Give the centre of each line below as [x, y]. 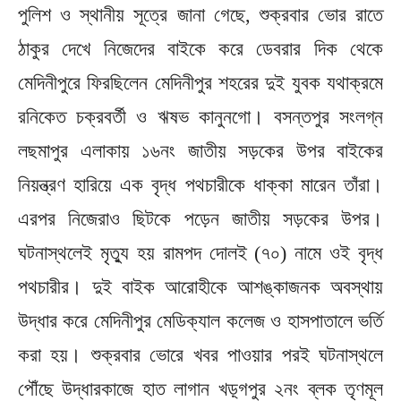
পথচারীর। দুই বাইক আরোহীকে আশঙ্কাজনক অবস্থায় [200, 286]
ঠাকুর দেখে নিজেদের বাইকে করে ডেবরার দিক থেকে [200, 48]
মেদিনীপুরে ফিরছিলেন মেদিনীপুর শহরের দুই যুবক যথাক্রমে [200, 82]
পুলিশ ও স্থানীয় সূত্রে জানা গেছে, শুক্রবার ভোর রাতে [200, 14]
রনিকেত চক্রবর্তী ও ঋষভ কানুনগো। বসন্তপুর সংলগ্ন [200, 116]
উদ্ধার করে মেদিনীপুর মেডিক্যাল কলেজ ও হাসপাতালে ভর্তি [200, 320]
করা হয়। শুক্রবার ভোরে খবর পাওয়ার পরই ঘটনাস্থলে [200, 354]
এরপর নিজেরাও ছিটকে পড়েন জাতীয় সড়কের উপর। [200, 218]
